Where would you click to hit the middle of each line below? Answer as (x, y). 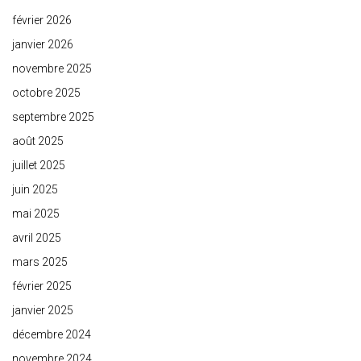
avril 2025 (37, 238)
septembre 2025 (53, 117)
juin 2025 (35, 190)
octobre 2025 (46, 93)
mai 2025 (36, 214)
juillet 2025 (39, 166)
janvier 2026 (43, 45)
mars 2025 (40, 262)
